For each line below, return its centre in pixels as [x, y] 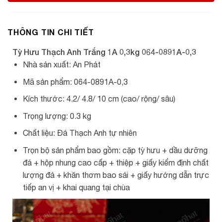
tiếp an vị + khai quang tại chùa [76, 187]
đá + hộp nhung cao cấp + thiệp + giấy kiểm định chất [115, 162]
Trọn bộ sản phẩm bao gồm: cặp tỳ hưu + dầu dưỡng [115, 150]
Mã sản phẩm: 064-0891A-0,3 [75, 82]
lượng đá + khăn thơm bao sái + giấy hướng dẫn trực [116, 175]
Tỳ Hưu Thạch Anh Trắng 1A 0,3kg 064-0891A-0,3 [104, 52]
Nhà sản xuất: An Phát [61, 64]
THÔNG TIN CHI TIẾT [51, 32]
